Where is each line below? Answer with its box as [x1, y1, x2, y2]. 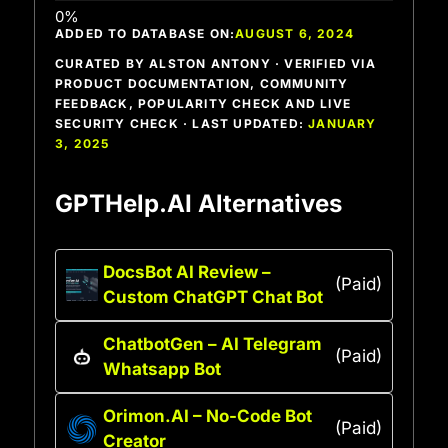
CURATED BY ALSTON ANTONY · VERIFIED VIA [55, 55, 376, 71]
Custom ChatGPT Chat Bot [103, 286, 323, 307]
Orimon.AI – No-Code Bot [103, 405, 312, 426]
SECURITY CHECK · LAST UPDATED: [55, 115, 309, 131]
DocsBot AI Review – [103, 261, 271, 282]
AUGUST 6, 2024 [235, 25, 355, 41]
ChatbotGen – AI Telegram [103, 333, 322, 354]
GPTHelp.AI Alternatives [55, 188, 342, 218]
